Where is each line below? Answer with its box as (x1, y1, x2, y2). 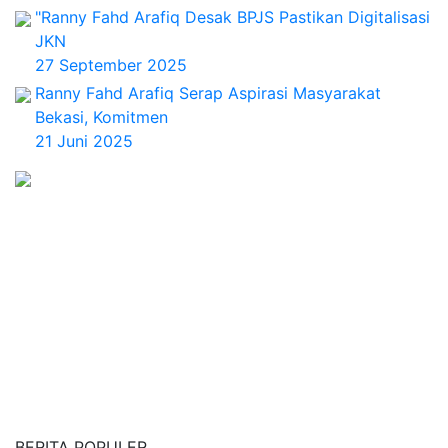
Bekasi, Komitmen (35, 107, 168, 127)
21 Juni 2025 (35, 131, 133, 151)
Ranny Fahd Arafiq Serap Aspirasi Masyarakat (35, 83, 381, 103)
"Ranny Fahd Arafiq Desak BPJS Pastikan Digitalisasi (35, 7, 430, 27)
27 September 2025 (35, 55, 187, 75)
